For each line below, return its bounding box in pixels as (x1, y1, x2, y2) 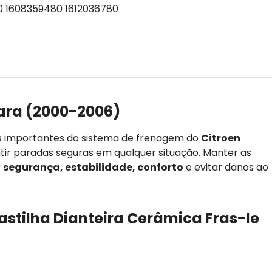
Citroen (201, 131, 240, 145)
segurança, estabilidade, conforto (3, 160, 183, 174)
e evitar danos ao (183, 160, 268, 174)
